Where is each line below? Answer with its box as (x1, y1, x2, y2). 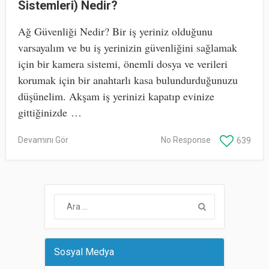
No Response (161, 134, 211, 145)
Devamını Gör (17, 134, 68, 145)
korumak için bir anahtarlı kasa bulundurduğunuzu (17, 72, 238, 87)
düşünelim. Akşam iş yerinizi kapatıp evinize (17, 88, 214, 103)
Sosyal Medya (53, 246, 114, 258)
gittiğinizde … (17, 104, 82, 119)
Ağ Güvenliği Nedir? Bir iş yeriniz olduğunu (17, 23, 213, 38)
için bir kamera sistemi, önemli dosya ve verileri (17, 56, 228, 71)
